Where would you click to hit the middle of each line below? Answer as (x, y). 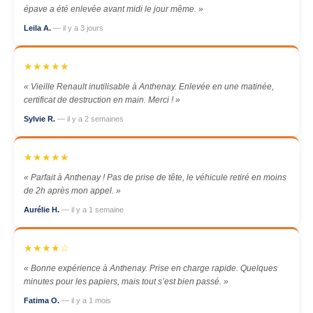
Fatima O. (43, 300)
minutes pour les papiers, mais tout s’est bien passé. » (126, 282)
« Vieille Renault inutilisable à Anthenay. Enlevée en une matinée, (149, 87)
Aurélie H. (43, 210)
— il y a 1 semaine (93, 210)
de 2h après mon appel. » (72, 191)
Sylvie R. (41, 119)
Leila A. (38, 28)
